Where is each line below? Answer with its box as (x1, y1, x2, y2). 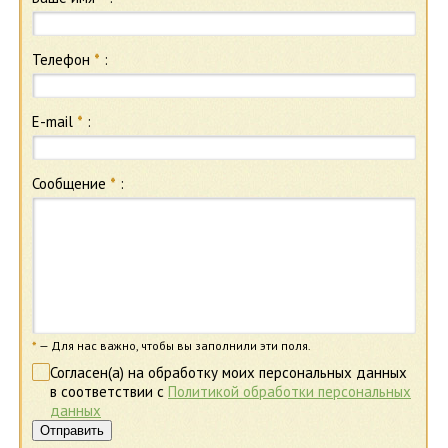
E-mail (32, 112, 77, 131)
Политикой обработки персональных (168, 382, 411, 401)
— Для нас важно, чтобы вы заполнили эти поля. (37, 338, 311, 353)
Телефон (32, 50, 94, 69)
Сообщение (32, 174, 110, 193)
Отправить (40, 423, 104, 438)
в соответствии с (50, 382, 168, 401)
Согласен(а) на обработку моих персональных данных (50, 363, 407, 382)
